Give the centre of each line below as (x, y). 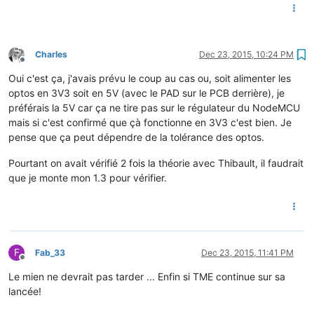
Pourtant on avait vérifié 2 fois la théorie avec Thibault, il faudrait (156, 163)
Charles (51, 54)
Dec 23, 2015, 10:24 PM (246, 54)
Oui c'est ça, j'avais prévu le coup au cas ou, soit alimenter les (150, 78)
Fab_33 (50, 252)
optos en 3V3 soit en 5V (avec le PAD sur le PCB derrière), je (146, 93)
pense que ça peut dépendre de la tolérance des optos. (136, 137)
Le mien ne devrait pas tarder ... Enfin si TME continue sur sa (147, 276)
